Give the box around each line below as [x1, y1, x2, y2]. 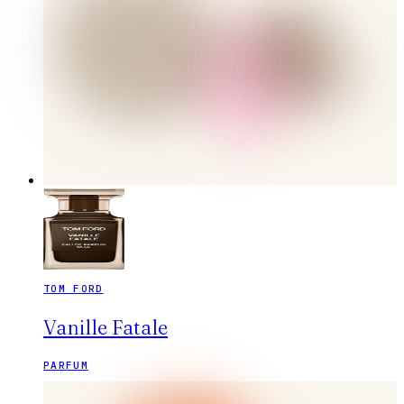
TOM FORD [43, 282, 104, 296]
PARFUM [43, 359, 88, 372]
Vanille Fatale [43, 315, 168, 341]
